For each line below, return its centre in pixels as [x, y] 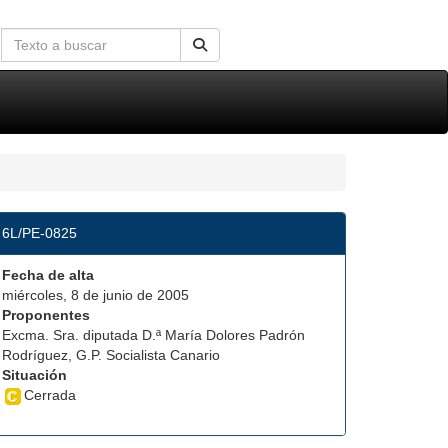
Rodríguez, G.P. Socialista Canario [111, 355]
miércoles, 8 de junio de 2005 [95, 295]
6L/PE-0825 [39, 233]
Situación [34, 375]
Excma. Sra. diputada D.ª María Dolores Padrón [153, 335]
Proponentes [46, 315]
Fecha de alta [48, 275]
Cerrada [50, 395]
